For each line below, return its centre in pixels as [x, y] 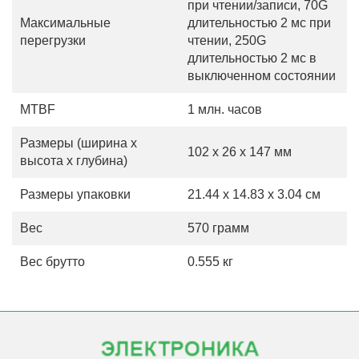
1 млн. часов [225, 109]
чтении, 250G [227, 40]
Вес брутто [52, 262]
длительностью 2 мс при [259, 23]
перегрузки [53, 40]
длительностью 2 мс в [252, 58]
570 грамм [218, 228]
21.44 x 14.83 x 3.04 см [254, 194]
